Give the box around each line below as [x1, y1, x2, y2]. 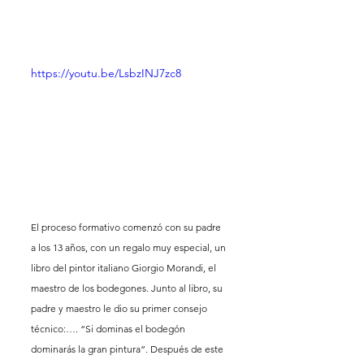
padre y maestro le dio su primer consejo [31, 302, 210, 315]
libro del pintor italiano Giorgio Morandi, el [31, 262, 219, 275]
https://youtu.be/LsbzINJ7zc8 [31, 65, 181, 80]
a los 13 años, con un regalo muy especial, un [31, 241, 228, 254]
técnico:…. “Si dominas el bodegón [31, 323, 188, 336]
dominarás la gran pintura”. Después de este [31, 343, 226, 356]
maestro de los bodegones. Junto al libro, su [31, 282, 225, 295]
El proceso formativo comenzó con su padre [31, 221, 223, 234]
